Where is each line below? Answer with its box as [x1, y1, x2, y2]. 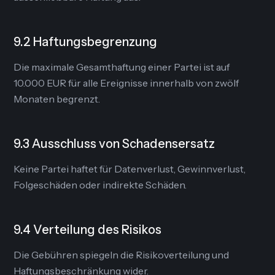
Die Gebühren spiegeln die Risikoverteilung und [14, 249, 230, 261]
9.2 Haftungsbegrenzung [14, 34, 158, 49]
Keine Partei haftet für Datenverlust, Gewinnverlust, [14, 163, 246, 175]
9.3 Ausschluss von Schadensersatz [14, 136, 215, 151]
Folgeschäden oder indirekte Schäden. [14, 179, 187, 191]
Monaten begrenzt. [14, 93, 101, 105]
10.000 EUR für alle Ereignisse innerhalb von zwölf [14, 77, 239, 89]
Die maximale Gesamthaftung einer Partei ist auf [14, 61, 230, 73]
